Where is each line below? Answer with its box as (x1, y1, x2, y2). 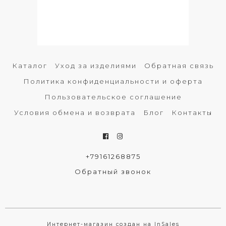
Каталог (12, 61, 47, 70)
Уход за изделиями (55, 61, 137, 70)
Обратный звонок (75, 167, 151, 176)
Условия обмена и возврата (14, 108, 136, 117)
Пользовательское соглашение (44, 92, 182, 101)
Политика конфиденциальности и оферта (23, 77, 203, 85)
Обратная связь (144, 61, 214, 70)
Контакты (171, 108, 212, 117)
